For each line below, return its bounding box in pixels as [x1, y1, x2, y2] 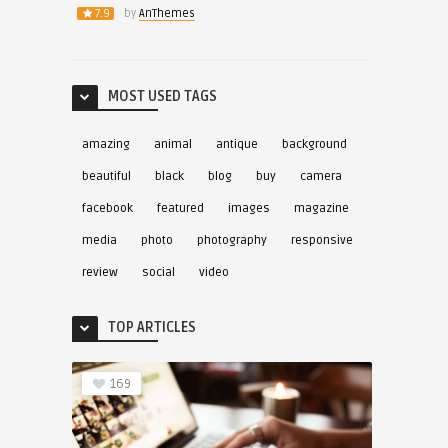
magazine [293, 200, 349, 216]
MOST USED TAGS [107, 87, 217, 105]
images [227, 200, 270, 216]
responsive [290, 232, 353, 248]
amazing [81, 136, 130, 152]
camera [299, 168, 342, 184]
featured [156, 200, 204, 216]
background [281, 136, 347, 152]
